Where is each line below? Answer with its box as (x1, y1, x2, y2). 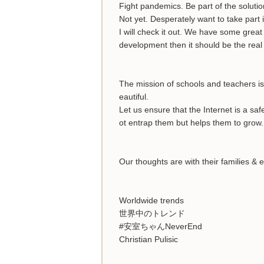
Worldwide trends (119, 195, 184, 205)
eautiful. (119, 91, 148, 101)
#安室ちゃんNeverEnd (119, 221, 202, 231)
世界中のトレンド (119, 208, 185, 218)
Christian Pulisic (119, 234, 178, 244)
